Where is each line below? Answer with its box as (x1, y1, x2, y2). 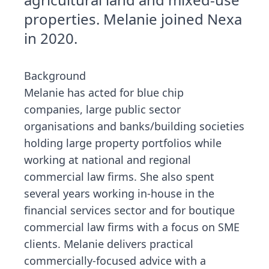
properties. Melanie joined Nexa (24, 9, 242, 29)
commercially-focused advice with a (24, 253, 206, 268)
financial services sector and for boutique (24, 203, 235, 217)
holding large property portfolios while (24, 136, 222, 150)
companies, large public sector (24, 102, 181, 116)
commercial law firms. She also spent (24, 169, 214, 184)
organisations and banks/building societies (24, 119, 244, 133)
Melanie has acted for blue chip (24, 85, 184, 100)
